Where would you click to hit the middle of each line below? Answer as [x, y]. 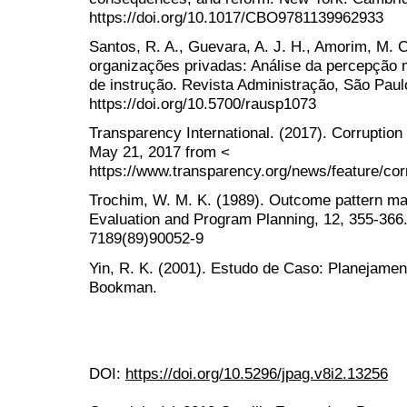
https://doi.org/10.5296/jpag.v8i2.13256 [257, 373]
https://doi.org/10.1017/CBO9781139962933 [236, 17]
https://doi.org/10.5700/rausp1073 [203, 104]
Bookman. [123, 287]
